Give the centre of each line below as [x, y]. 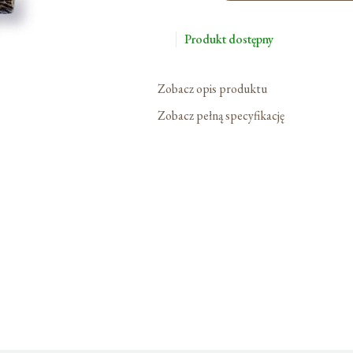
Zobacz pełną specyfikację [222, 116]
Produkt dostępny [229, 39]
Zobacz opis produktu [214, 89]
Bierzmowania [185, 29]
